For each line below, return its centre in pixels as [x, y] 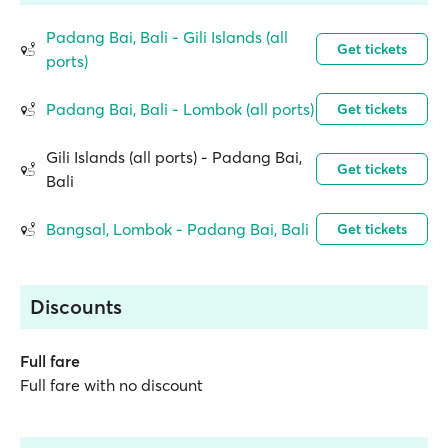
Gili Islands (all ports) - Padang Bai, [174, 157]
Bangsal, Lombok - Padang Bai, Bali [177, 229]
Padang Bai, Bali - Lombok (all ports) [180, 109]
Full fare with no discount [111, 385]
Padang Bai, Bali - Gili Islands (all [167, 37]
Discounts [76, 306]
